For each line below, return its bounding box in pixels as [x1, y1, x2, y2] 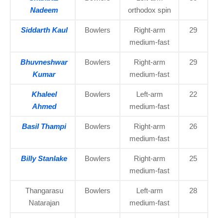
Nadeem [30, 5, 58, 14]
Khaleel [31, 90, 57, 98]
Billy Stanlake [21, 154, 67, 163]
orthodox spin [128, 5, 171, 14]
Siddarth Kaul [20, 25, 68, 34]
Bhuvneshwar [20, 57, 68, 66]
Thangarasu [25, 186, 63, 195]
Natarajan [29, 198, 59, 207]
